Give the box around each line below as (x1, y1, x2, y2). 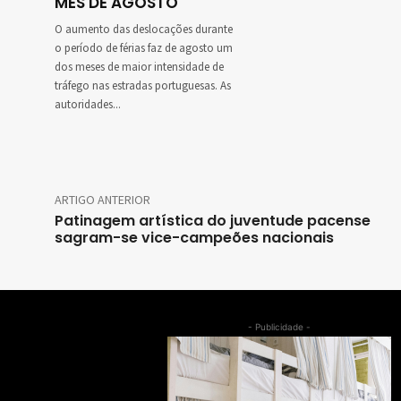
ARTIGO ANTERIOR (55, 192, 150, 209)
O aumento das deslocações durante (55, 21, 233, 38)
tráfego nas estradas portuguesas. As (55, 78, 231, 95)
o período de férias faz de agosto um (55, 40, 233, 57)
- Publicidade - (247, 321, 311, 333)
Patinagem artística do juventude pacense (55, 210, 371, 232)
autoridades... (55, 97, 121, 114)
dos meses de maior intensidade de (55, 59, 224, 76)
